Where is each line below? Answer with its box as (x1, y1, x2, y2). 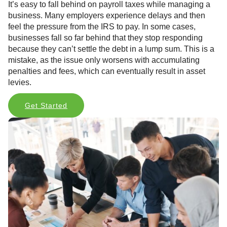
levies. (8, 78, 31, 87)
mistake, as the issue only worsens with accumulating (8, 56, 200, 65)
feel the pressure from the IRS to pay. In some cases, (8, 22, 196, 31)
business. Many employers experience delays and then (8, 11, 205, 20)
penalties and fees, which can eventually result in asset (8, 67, 205, 76)
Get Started (25, 101, 67, 110)
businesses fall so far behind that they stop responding (8, 33, 203, 43)
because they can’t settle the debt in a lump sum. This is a (8, 45, 214, 54)
